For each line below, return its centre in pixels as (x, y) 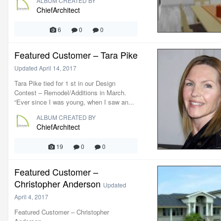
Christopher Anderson (57, 184)
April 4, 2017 (31, 197)
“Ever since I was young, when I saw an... (74, 102)
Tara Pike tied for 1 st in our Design (65, 83)
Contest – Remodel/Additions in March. (70, 92)
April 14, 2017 (58, 68)
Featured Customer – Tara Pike (76, 55)
